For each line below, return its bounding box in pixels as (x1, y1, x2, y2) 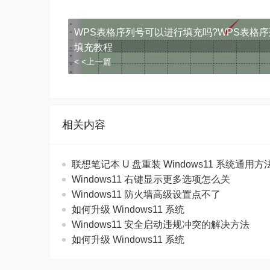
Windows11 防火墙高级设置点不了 (72, 189, 221, 199)
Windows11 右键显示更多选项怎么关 (72, 174, 230, 184)
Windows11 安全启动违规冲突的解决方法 (72, 219, 250, 230)
